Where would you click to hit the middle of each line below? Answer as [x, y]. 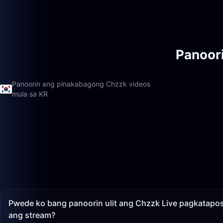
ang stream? [32, 215]
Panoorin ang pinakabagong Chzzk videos [81, 84]
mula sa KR [30, 94]
